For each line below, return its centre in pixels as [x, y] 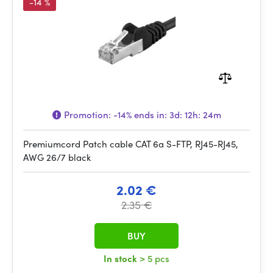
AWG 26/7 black [57, 157]
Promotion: [87, 115]
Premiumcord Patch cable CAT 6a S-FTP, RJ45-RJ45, [131, 144]
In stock [122, 258]
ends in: [150, 115]
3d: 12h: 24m [195, 115]
